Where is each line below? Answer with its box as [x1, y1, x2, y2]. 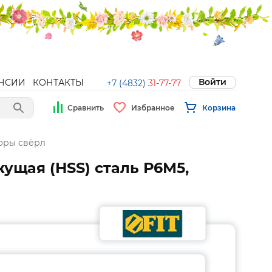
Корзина [202, 103, 236, 112]
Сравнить [67, 103, 104, 112]
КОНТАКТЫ [33, 77, 84, 88]
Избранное [131, 103, 175, 112]
